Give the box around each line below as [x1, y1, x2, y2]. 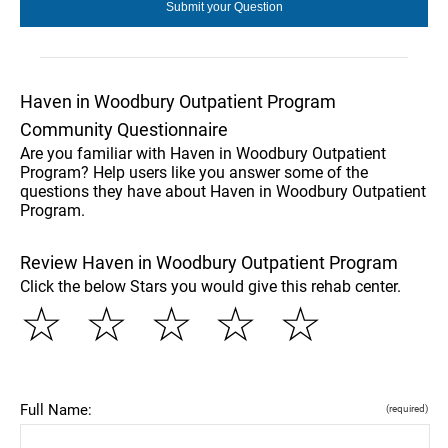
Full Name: [20, 400, 92, 419]
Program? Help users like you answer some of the [20, 162, 368, 182]
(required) [386, 402, 428, 414]
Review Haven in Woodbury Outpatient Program [20, 251, 398, 273]
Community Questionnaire [20, 118, 228, 140]
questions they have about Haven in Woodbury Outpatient [20, 181, 426, 201]
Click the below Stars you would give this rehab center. [20, 276, 401, 296]
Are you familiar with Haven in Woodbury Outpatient [20, 143, 386, 163]
